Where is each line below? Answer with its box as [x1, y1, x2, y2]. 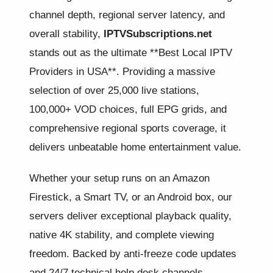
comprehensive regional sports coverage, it [29, 122, 226, 134]
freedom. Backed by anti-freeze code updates [29, 248, 236, 260]
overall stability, [29, 28, 104, 40]
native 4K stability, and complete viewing [29, 229, 214, 241]
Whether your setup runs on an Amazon [29, 172, 210, 184]
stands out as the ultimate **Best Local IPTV [29, 47, 232, 58]
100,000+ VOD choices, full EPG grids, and [29, 104, 227, 115]
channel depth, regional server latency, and [29, 9, 225, 21]
